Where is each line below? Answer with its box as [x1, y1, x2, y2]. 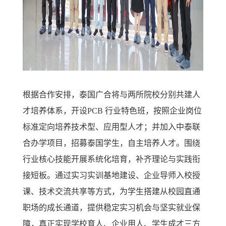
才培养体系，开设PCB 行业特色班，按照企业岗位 [23, 106, 202, 115]
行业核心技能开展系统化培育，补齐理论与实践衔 [23, 155, 200, 163]
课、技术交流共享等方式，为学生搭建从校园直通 [23, 187, 200, 196]
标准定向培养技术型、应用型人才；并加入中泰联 [23, 123, 200, 131]
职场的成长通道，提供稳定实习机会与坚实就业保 [23, 203, 200, 212]
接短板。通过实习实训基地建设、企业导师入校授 [23, 171, 200, 180]
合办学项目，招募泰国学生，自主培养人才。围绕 [23, 139, 200, 147]
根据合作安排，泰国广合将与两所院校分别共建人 [23, 90, 200, 99]
